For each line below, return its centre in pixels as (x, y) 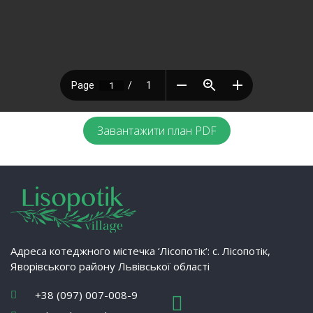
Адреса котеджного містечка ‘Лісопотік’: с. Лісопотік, (140, 250)
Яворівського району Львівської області (110, 266)
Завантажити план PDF (156, 131)
